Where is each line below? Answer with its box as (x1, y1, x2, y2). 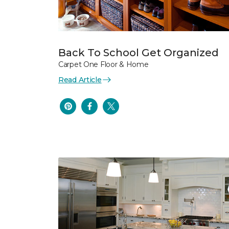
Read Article (58, 75, 102, 84)
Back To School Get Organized (58, 46, 219, 59)
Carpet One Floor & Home (58, 59, 149, 69)
